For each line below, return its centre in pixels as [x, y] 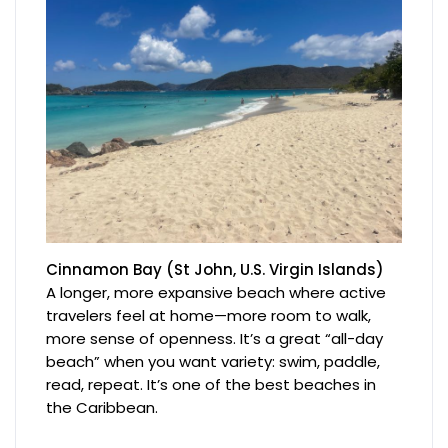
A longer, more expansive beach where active [216, 292]
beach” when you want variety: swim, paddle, [213, 361]
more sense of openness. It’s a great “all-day [215, 338]
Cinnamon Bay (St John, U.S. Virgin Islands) [215, 269]
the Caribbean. [102, 407]
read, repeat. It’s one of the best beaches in [211, 384]
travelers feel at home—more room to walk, [209, 315]
